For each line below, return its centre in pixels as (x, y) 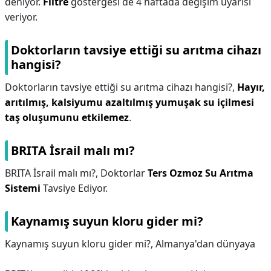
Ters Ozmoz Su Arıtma (201, 173)
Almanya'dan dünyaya (205, 244)
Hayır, (251, 87)
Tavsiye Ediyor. (74, 188)
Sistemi (23, 188)
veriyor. (21, 17)
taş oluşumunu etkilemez (67, 117)
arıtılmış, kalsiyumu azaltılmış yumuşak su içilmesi (129, 102)
